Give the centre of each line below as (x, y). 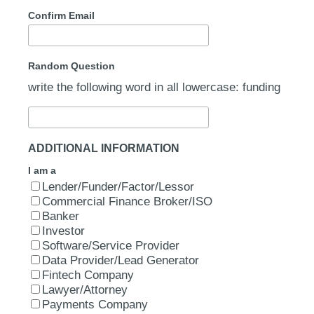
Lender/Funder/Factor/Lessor (118, 187)
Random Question (71, 66)
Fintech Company (88, 275)
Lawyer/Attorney (85, 290)
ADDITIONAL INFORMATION (104, 148)
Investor (63, 231)
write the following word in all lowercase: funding (154, 87)
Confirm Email (61, 15)
